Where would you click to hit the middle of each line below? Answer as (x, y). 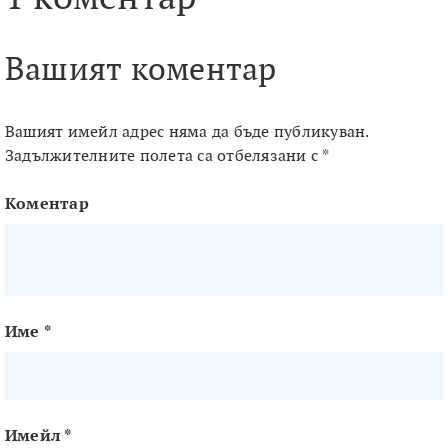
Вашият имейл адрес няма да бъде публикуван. (187, 132)
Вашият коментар (140, 70)
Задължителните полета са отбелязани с (163, 156)
